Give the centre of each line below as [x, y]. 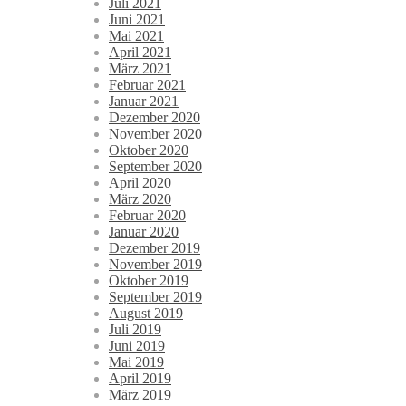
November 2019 [155, 265]
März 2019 [140, 395]
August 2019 [146, 314]
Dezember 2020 [155, 118]
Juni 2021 [137, 20]
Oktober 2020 [149, 150]
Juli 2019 [135, 330]
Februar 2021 [147, 85]
